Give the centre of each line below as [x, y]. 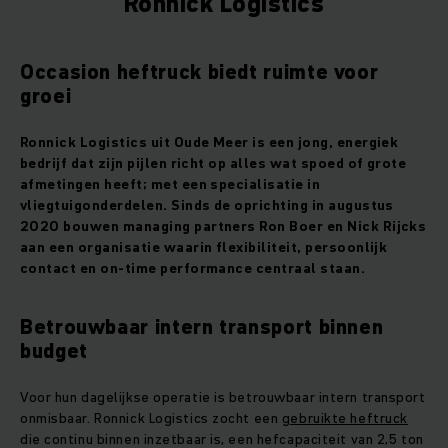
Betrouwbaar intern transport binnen [202, 327]
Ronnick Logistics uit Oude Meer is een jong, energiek [209, 142]
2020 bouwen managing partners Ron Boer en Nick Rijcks [223, 226]
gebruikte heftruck [344, 418]
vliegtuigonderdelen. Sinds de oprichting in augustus [207, 205]
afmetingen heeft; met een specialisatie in [170, 184]
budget [54, 351]
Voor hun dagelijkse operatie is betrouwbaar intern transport [223, 397]
